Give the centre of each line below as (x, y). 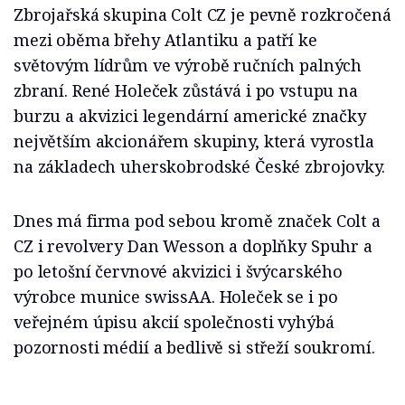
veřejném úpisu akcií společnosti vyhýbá (174, 322)
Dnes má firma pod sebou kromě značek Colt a (197, 221)
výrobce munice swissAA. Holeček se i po (176, 297)
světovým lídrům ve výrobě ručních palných (188, 65)
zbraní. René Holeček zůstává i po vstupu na (186, 90)
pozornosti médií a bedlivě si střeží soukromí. (194, 347)
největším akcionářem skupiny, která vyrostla (194, 141)
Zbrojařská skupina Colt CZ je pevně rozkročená (202, 14)
